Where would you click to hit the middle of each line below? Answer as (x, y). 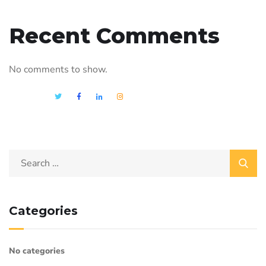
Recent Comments (114, 36)
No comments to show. (58, 70)
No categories (37, 251)
